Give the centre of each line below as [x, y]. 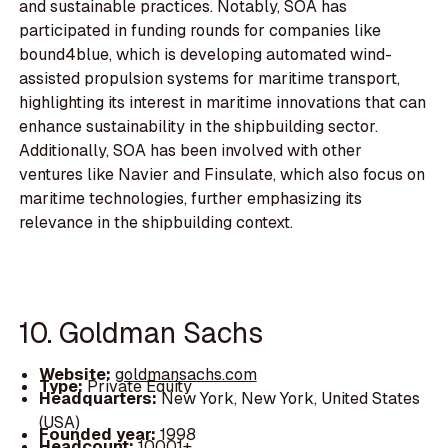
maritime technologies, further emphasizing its [191, 199]
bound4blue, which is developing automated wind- [206, 55]
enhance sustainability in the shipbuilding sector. [199, 127]
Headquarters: [99, 398]
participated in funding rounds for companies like [200, 31]
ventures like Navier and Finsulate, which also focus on [222, 175]
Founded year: [99, 434]
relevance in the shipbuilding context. [156, 223]
